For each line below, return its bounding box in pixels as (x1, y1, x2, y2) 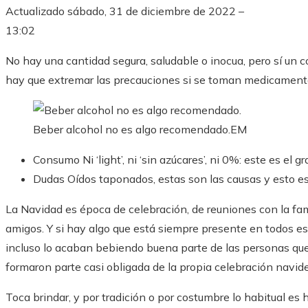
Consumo (33, 153, 80, 167)
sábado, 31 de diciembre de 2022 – (67, 4, 244, 19)
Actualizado (5, 4, 67, 19)
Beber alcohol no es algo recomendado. (33, 122, 230, 137)
